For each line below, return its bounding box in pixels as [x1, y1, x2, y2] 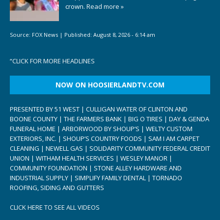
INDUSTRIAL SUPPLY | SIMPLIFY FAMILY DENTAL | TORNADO [10, 173, 182, 183]
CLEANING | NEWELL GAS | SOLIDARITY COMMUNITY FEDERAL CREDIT [10, 144, 210, 153]
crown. [65, 2, 86, 11]
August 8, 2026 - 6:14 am [93, 30, 155, 38]
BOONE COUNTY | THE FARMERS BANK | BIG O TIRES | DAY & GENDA [10, 114, 209, 124]
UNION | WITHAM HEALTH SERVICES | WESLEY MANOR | [10, 154, 172, 163]
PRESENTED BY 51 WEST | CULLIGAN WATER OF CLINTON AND [10, 105, 188, 114]
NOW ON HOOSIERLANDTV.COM [55, 80, 165, 90]
